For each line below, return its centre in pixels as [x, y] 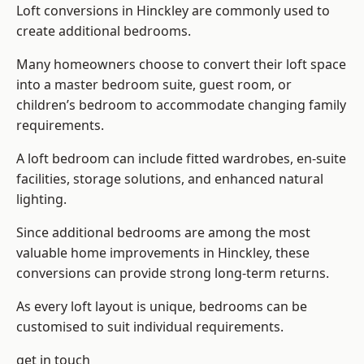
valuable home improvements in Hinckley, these [163, 253]
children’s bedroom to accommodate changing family [181, 105]
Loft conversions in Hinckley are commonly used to [173, 11]
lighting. [41, 199]
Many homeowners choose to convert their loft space [181, 65]
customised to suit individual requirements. [150, 327]
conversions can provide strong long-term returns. [173, 273]
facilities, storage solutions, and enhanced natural [170, 179]
